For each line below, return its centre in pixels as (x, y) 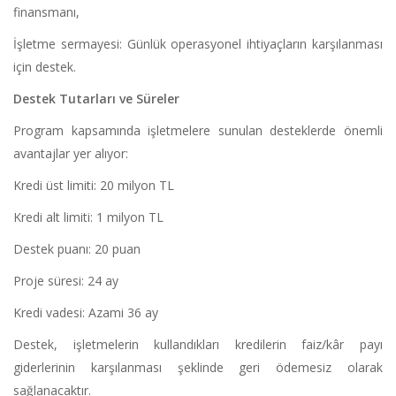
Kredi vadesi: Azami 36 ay (86, 313)
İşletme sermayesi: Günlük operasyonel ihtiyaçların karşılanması (198, 44)
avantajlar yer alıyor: (71, 154)
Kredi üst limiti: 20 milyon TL (94, 186)
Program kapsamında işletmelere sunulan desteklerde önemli (198, 131)
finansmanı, (46, 12)
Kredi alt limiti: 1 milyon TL (88, 217)
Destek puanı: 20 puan (77, 249)
